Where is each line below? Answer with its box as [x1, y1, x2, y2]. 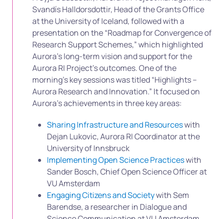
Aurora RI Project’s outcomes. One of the [32, 63, 176, 73]
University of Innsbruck [47, 143, 130, 153]
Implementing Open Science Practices [47, 154, 184, 165]
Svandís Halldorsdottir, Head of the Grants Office [32, 4, 204, 15]
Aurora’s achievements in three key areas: [32, 98, 182, 109]
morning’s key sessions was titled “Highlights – [32, 74, 197, 85]
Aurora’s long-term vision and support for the [32, 51, 192, 62]
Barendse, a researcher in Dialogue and [47, 201, 187, 212]
